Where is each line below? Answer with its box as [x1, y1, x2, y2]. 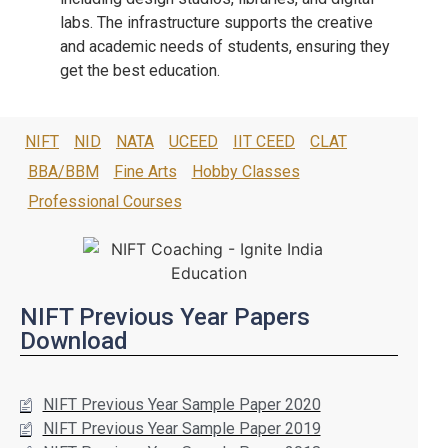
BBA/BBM [27, 162, 99, 182]
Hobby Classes [191, 162, 300, 182]
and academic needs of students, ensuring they [60, 36, 390, 56]
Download [20, 327, 128, 356]
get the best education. [60, 60, 220, 80]
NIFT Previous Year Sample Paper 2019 [42, 419, 321, 439]
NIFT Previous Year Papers [20, 303, 310, 332]
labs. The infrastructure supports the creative [60, 12, 373, 32]
